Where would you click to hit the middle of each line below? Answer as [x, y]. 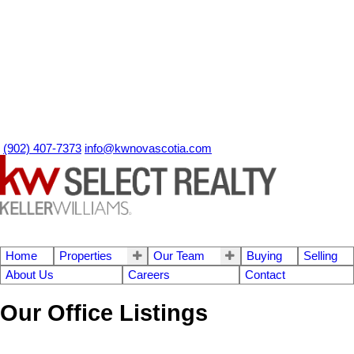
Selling [321, 256]
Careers [149, 275]
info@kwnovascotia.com [148, 149]
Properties [85, 256]
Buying [264, 256]
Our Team [179, 256]
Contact [265, 275]
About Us [30, 275]
